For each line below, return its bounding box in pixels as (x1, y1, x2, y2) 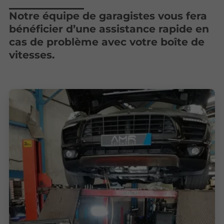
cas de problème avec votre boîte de (9, 35, 205, 48)
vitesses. (9, 48, 55, 61)
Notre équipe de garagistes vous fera (9, 9, 207, 22)
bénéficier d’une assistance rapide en (9, 22, 209, 35)
